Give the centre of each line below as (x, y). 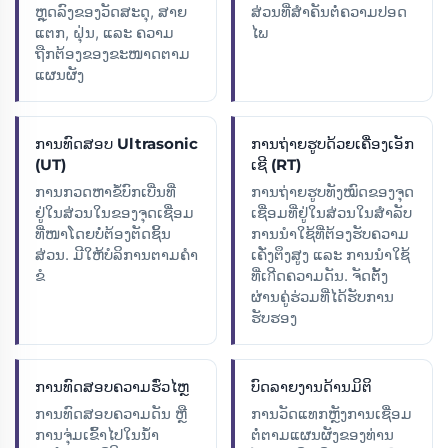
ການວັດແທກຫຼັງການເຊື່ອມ (331, 413)
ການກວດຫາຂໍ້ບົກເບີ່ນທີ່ (105, 191)
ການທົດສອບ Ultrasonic (116, 143)
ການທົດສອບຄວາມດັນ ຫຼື (111, 413)
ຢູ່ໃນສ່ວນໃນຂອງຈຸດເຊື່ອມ (114, 212)
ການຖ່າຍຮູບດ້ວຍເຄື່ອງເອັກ (332, 143)
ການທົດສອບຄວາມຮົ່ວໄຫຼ (112, 386)
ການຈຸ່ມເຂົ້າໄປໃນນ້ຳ (97, 434)
